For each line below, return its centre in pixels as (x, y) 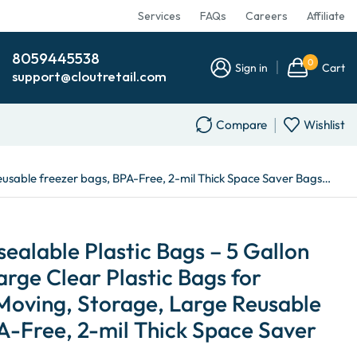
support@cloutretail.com (89, 76)
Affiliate (326, 16)
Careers (266, 16)
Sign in (252, 68)
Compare (241, 124)
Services (159, 16)
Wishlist (324, 124)
